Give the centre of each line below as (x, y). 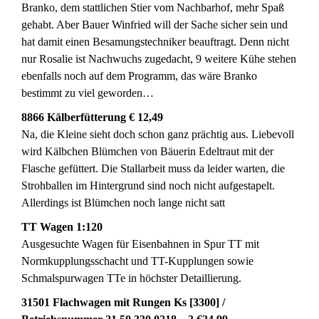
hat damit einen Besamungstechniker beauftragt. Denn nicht (155, 42)
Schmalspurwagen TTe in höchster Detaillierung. (131, 278)
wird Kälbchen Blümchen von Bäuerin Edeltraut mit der (147, 151)
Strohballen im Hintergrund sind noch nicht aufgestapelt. (148, 185)
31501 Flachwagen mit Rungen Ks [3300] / (123, 302)
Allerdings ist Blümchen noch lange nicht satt (123, 203)
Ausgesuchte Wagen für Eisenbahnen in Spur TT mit (140, 244)
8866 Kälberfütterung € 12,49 (92, 117)
